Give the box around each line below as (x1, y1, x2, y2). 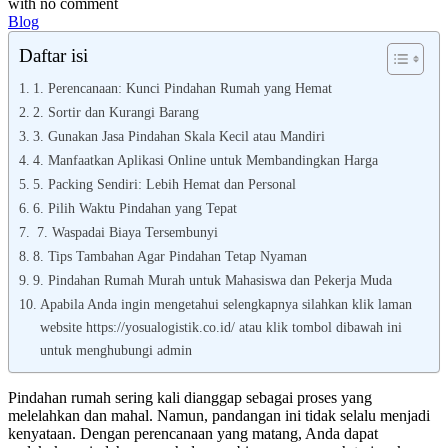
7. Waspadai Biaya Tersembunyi (32, 224, 218, 241)
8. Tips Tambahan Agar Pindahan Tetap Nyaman (32, 248, 307, 265)
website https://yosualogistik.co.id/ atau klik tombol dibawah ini (39, 319, 402, 336)
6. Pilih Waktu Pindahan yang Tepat (32, 200, 237, 217)
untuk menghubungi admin (39, 342, 192, 359)
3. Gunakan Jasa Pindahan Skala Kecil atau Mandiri (32, 128, 325, 145)
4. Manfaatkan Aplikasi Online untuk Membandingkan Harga (32, 152, 378, 169)
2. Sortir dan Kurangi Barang (32, 104, 199, 121)
